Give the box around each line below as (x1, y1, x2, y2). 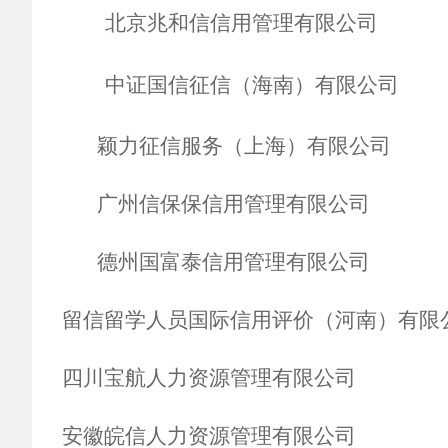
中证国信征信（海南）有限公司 (104, 73, 399, 97)
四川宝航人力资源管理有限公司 (62, 366, 356, 390)
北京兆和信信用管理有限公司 (104, 11, 378, 35)
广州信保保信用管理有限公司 (62, 192, 370, 216)
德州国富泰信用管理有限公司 (62, 250, 370, 274)
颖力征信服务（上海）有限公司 (62, 134, 391, 158)
